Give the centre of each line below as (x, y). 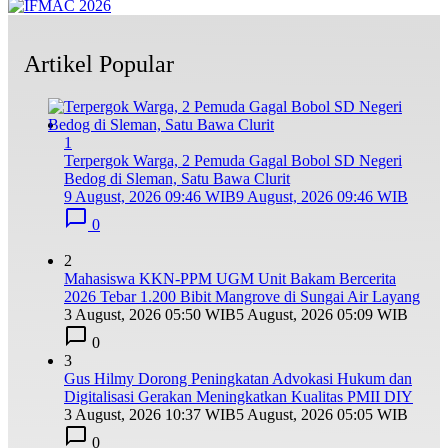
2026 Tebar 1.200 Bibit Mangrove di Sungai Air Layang (242, 296)
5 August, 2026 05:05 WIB (322, 414)
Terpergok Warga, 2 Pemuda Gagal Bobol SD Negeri (233, 160)
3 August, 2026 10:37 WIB (150, 414)
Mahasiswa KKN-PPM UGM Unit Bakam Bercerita (230, 278)
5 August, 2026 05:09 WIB (322, 314)
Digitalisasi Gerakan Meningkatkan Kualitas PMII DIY (238, 396)
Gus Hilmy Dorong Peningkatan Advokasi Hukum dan (238, 378)
